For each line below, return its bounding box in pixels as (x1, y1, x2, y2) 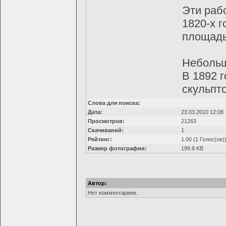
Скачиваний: (88, 127, 124, 133)
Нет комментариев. (88, 190, 138, 196)
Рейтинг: (88, 136, 112, 142)
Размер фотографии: (88, 145, 147, 151)
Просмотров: (88, 118, 125, 124)
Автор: (88, 180, 107, 186)
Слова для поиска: (88, 100, 140, 106)
